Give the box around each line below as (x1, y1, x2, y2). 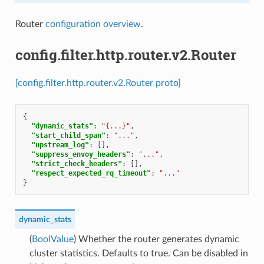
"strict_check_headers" (31, 159, 122, 168)
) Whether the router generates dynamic (73, 234, 239, 244)
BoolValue (31, 234, 74, 244)
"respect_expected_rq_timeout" (31, 169, 151, 177)
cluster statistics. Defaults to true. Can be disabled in (29, 248, 248, 258)
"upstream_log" (31, 140, 89, 149)
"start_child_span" (31, 131, 105, 140)
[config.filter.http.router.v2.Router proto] (15, 78, 181, 88)
